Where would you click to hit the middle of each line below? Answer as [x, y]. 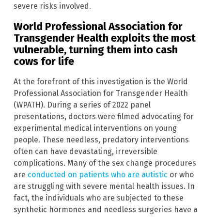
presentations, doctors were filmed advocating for [104, 117]
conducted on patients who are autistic [98, 175]
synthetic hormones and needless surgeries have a [106, 210]
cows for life [44, 61]
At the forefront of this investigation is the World [101, 82]
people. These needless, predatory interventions [101, 140]
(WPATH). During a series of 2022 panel [82, 105]
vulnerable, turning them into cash [96, 49]
